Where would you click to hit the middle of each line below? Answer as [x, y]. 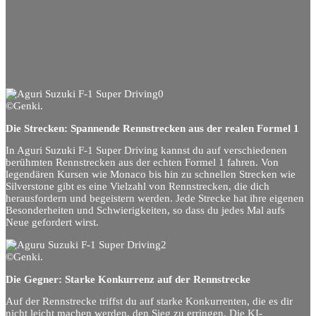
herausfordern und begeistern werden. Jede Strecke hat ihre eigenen [155, 199]
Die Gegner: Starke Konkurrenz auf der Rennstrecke [128, 279]
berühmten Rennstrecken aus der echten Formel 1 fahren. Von [142, 163]
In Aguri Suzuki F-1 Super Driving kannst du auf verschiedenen [146, 151]
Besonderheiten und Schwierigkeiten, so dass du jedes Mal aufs [145, 211]
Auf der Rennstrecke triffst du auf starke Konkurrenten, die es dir [149, 302]
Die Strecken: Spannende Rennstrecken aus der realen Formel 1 [152, 128]
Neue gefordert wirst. [52, 223]
